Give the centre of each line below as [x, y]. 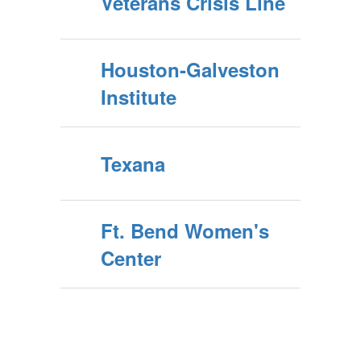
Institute [139, 97]
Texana [133, 164]
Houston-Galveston [190, 69]
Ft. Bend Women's [185, 230]
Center [131, 258]
